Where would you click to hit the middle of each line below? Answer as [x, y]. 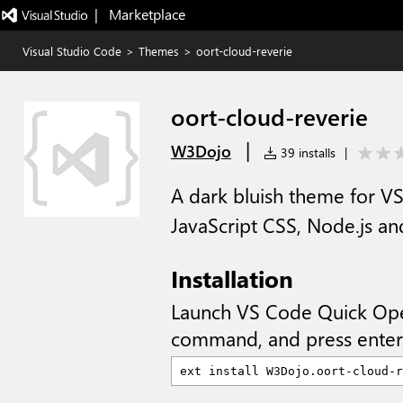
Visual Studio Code [72, 51]
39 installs [306, 152]
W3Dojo [201, 151]
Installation [232, 278]
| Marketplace [139, 14]
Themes [159, 51]
